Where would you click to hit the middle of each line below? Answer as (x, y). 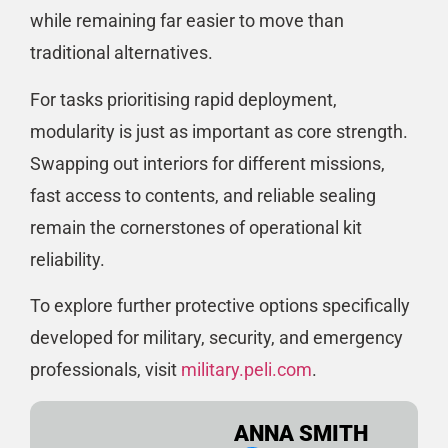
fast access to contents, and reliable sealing (203, 195)
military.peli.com (246, 370)
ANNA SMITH (301, 433)
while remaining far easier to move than (187, 21)
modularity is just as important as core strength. (219, 131)
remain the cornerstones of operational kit (196, 227)
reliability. (67, 259)
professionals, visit (105, 370)
